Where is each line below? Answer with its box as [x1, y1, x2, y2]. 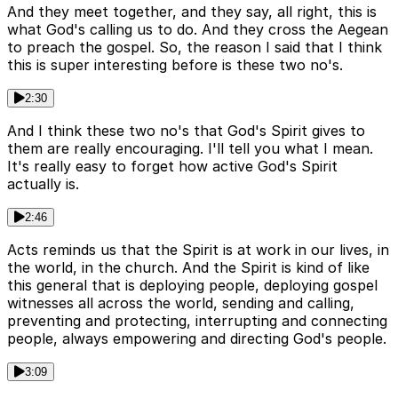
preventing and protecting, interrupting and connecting [7, 312, 387, 330]
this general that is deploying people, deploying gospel [7, 276, 378, 295]
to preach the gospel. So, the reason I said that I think [7, 38, 382, 57]
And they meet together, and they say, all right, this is [7, 3, 377, 21]
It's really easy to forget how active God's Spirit [7, 157, 338, 176]
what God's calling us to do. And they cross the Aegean [7, 20, 388, 39]
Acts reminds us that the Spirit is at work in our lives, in [7, 241, 389, 259]
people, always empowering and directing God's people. [7, 330, 386, 348]
